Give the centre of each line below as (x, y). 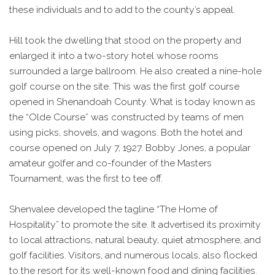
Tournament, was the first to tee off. (86, 179)
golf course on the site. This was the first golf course (124, 87)
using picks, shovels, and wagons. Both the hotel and (126, 133)
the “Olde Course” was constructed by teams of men (126, 117)
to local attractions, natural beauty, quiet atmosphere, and (135, 240)
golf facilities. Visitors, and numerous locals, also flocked (133, 255)
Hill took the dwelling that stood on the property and (125, 41)
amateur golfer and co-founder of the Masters (110, 163)
